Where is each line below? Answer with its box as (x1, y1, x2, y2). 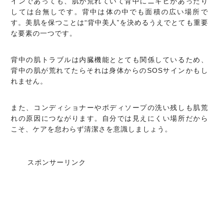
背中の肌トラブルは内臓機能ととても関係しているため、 (11, 56, 208, 64)
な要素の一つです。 (11, 29, 77, 38)
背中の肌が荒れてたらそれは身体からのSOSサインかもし (11, 66, 208, 75)
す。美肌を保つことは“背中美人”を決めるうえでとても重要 (11, 19, 208, 27)
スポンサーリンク (27, 158, 86, 167)
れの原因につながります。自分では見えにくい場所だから (11, 114, 208, 123)
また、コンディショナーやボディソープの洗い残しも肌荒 (11, 104, 208, 112)
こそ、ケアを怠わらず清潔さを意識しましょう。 (11, 125, 173, 133)
